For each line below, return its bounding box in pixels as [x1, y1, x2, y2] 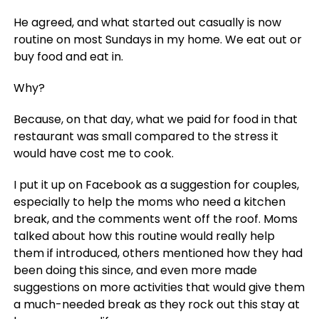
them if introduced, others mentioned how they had [13, 245, 303, 262]
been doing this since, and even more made [13, 262, 257, 279]
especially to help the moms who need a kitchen [13, 194, 286, 211]
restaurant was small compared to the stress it [13, 128, 278, 145]
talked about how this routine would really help [13, 228, 275, 245]
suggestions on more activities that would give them [13, 279, 305, 296]
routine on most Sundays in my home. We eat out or [13, 31, 302, 48]
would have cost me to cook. [13, 145, 174, 162]
